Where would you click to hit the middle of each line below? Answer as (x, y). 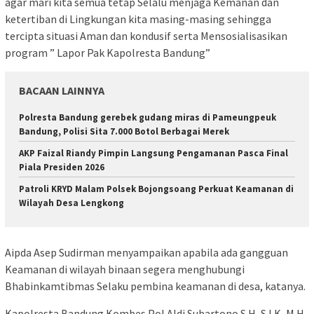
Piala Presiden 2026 (62, 167)
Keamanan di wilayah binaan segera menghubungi (125, 269)
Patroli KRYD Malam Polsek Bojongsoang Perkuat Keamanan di (156, 189)
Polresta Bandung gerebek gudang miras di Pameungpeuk (148, 117)
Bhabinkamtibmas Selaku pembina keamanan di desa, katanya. (155, 286)
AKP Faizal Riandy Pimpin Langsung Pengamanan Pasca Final (153, 153)
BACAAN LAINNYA (62, 90)
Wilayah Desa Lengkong (71, 203)
